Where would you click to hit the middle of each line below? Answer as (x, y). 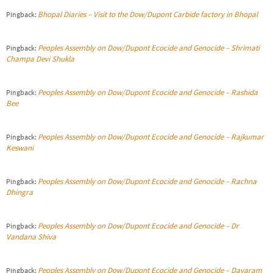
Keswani (20, 148)
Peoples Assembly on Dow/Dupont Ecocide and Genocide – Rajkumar (151, 137)
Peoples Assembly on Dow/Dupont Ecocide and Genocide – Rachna (147, 182)
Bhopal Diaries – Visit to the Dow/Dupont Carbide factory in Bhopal (148, 15)
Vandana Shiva (31, 237)
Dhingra (19, 193)
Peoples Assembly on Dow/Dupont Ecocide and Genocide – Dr (138, 226)
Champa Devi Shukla (40, 59)
